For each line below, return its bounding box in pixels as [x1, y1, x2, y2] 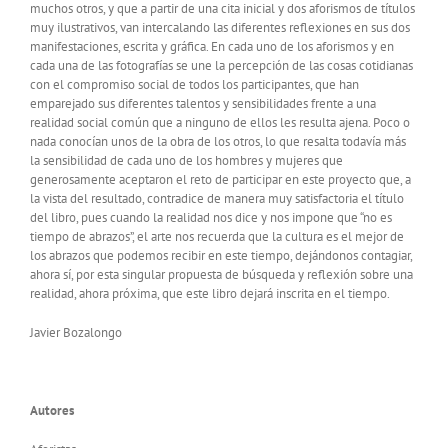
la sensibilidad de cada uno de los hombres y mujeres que [30, 152, 343, 170]
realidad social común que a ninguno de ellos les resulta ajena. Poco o [30, 114, 410, 132]
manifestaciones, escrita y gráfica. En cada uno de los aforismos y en [30, 38, 394, 56]
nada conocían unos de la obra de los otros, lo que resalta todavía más [30, 133, 406, 151]
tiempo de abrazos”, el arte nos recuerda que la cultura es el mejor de [30, 228, 404, 246]
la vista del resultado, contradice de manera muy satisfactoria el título [30, 190, 404, 208]
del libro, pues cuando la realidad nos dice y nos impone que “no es [30, 209, 392, 227]
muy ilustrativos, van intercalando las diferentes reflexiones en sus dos [30, 19, 410, 37]
